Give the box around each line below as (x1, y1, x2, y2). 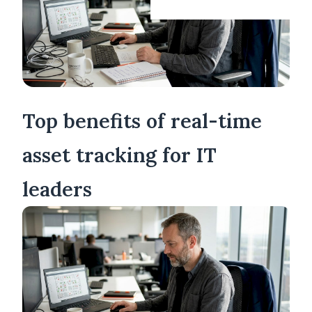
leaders (22, 176, 92, 203)
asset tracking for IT (22, 142, 217, 169)
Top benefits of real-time (22, 108, 262, 134)
